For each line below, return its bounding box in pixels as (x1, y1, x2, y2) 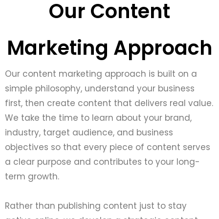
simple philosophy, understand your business (5, 83, 195, 95)
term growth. (5, 171, 59, 183)
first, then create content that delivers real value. (5, 97, 213, 109)
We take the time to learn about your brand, (5, 112, 192, 124)
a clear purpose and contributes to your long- (5, 156, 200, 168)
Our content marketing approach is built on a (5, 68, 197, 80)
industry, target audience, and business (5, 127, 173, 139)
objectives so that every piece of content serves (5, 141, 210, 153)
